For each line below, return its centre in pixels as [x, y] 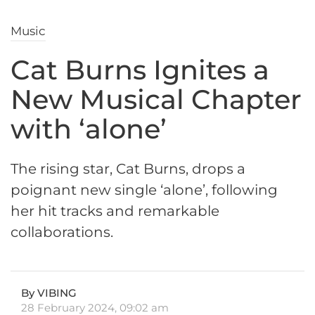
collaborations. [62, 232]
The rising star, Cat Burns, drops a [128, 169]
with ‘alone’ [89, 129]
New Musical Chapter [156, 100]
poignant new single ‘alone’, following [144, 190]
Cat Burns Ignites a [140, 70]
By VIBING [49, 293]
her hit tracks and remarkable [115, 211]
